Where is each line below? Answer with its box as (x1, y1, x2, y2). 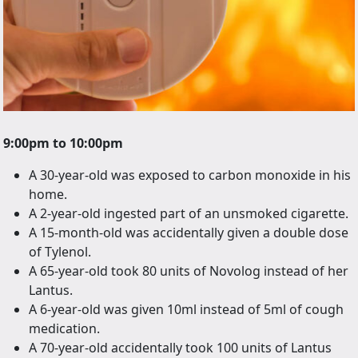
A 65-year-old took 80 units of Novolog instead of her (29, 262, 348, 280)
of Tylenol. (29, 243, 91, 261)
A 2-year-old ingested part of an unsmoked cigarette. (29, 205, 348, 223)
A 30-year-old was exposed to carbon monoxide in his (29, 166, 351, 185)
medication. (29, 320, 100, 338)
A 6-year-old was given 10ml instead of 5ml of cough (29, 300, 344, 319)
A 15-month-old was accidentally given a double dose (29, 224, 348, 242)
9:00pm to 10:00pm (3, 134, 123, 153)
